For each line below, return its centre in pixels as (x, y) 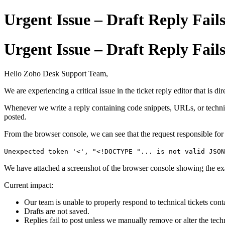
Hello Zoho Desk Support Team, (56, 74)
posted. (15, 117)
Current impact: (29, 185)
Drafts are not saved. (57, 211)
